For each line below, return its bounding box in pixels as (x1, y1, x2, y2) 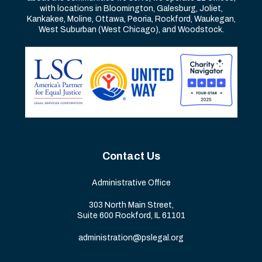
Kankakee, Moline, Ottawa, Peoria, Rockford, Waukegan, (26, 14, 236, 23)
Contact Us (102, 150, 160, 162)
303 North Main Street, (88, 200, 174, 209)
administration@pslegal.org (78, 233, 184, 242)
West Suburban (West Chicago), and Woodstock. (38, 25, 224, 34)
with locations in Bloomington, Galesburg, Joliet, (39, 4, 223, 13)
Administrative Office (91, 178, 171, 187)
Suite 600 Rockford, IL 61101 (77, 211, 185, 220)
